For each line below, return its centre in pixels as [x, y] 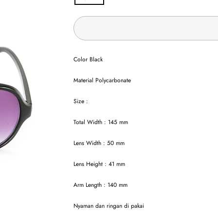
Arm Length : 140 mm [101, 185]
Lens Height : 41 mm [100, 164]
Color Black [88, 59]
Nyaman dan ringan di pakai [109, 206]
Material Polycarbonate [102, 80]
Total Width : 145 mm [101, 122]
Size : [81, 101]
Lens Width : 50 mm [99, 143]
